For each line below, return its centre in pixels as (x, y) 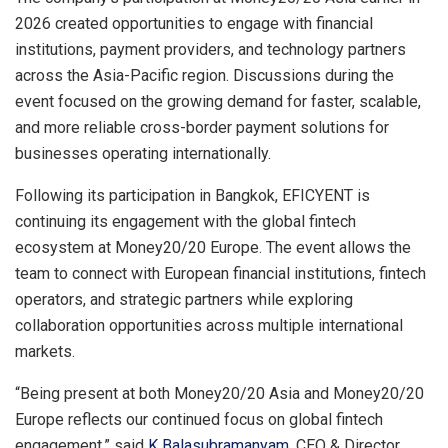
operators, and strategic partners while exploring (184, 299)
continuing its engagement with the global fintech (185, 221)
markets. (45, 351)
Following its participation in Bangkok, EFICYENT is (192, 195)
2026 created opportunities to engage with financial (194, 23)
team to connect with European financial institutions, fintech (220, 273)
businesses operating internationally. (143, 153)
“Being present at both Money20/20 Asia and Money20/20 (219, 393)
